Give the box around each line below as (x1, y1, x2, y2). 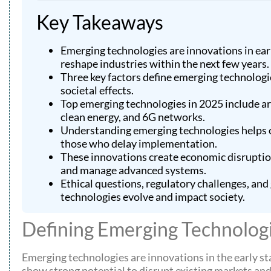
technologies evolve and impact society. (60, 190, 245, 204)
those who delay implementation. (60, 137, 217, 151)
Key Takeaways (36, 10, 163, 34)
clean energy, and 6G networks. (60, 110, 205, 124)
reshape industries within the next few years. (60, 57, 269, 71)
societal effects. (60, 83, 134, 97)
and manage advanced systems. (60, 163, 206, 177)
